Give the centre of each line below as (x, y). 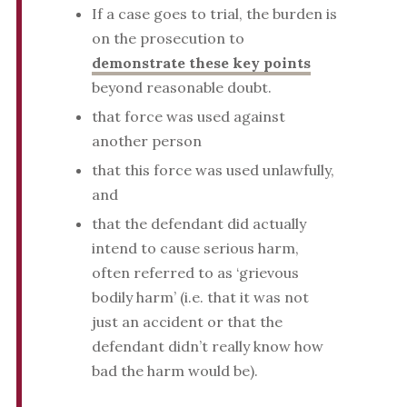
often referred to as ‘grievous (195, 273)
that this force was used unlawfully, (213, 170)
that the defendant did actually (199, 224)
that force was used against (188, 117)
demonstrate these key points (201, 63)
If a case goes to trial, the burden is (214, 14)
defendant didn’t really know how (207, 347)
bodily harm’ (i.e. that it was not (200, 298)
